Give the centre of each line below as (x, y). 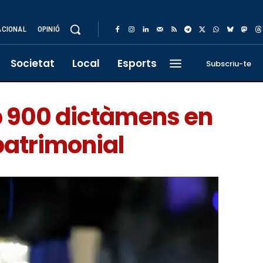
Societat (33, 63)
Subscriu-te (229, 63)
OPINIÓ (48, 29)
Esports (137, 63)
